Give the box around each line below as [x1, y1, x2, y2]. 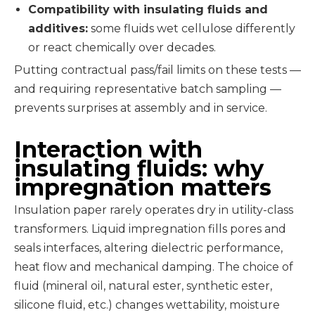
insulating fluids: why [14, 155, 264, 182]
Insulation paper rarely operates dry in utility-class [14, 203, 293, 217]
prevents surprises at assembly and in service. [14, 101, 267, 115]
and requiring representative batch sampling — [14, 82, 281, 96]
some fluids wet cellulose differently [88, 22, 295, 35]
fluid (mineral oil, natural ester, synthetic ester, [14, 279, 272, 292]
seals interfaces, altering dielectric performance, [14, 241, 283, 255]
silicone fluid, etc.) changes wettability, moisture [14, 298, 280, 311]
